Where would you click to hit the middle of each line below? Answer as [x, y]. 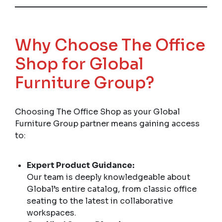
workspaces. [52, 213]
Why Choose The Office [110, 45]
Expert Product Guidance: [81, 165]
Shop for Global [79, 64]
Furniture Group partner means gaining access [107, 123]
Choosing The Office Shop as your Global [97, 111]
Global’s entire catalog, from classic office [112, 189]
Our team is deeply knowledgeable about [109, 177]
